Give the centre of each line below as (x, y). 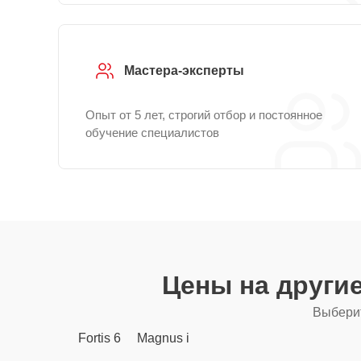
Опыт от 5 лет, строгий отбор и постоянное (204, 115)
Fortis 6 (100, 338)
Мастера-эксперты (184, 71)
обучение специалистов (152, 133)
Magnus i (163, 338)
